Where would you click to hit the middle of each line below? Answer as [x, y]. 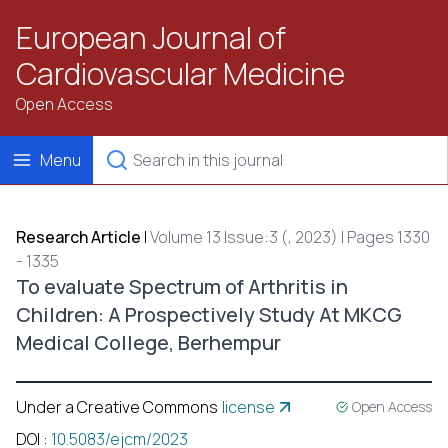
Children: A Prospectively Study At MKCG [209, 314]
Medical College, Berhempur [148, 342]
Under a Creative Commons [117, 407]
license [248, 407]
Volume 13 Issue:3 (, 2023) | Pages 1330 [290, 237]
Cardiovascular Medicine [180, 73]
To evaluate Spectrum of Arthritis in [182, 286]
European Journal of [151, 37]
